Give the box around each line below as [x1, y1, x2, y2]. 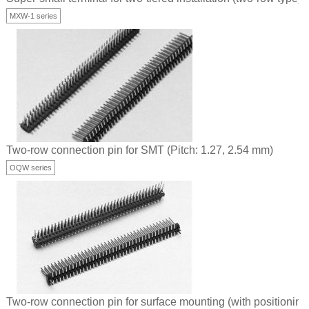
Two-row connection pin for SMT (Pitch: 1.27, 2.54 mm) [6, 144, 273, 157]
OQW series [10, 163, 52, 172]
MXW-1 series [10, 12, 57, 21]
